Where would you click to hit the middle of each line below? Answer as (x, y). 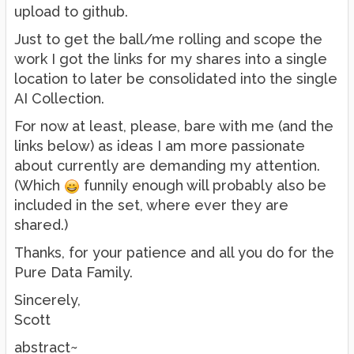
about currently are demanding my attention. (167, 166)
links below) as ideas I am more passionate (160, 146)
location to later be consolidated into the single (176, 79)
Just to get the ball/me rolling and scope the (168, 39)
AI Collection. (59, 98)
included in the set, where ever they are (151, 205)
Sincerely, (47, 300)
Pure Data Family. (73, 272)
